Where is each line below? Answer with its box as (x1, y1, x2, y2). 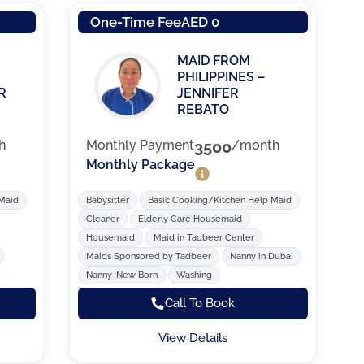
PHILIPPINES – (177, 68, 266, 84)
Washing (175, 269, 212, 280)
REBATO (177, 101, 230, 117)
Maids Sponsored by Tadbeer (85, 250, 211, 262)
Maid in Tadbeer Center (153, 232, 254, 243)
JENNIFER (177, 84, 240, 101)
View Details (158, 330, 227, 345)
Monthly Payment (85, 137, 194, 154)
